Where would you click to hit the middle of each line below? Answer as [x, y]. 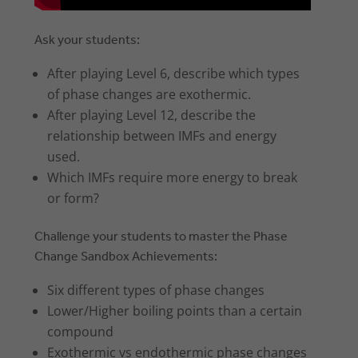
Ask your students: [88, 41]
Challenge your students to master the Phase [161, 237]
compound [81, 332]
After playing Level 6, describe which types [174, 74]
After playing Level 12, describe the [152, 115]
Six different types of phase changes [156, 290]
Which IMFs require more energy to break [173, 178]
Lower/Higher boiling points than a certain [175, 311]
